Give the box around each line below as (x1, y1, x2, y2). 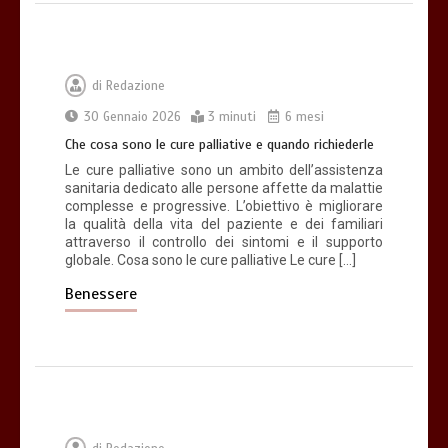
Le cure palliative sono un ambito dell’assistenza (65, 162, 383, 179)
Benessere (65, 284, 137, 305)
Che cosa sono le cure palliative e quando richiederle (65, 136, 374, 154)
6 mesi (281, 109, 324, 126)
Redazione (106, 78, 165, 95)
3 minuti (208, 109, 256, 126)
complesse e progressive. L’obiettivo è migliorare (65, 198, 383, 215)
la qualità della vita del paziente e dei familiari (65, 216, 383, 233)
